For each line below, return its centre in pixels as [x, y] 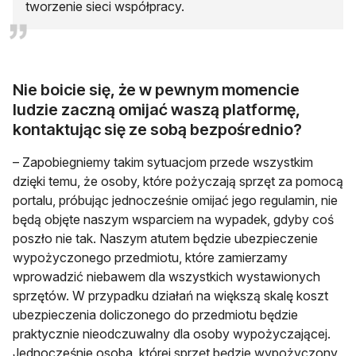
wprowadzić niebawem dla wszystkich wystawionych [166, 276]
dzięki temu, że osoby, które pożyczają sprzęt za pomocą [178, 181]
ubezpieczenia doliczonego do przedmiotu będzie [155, 314]
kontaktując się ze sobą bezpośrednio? [157, 129]
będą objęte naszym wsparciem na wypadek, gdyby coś [173, 219]
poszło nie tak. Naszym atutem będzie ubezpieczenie [165, 238]
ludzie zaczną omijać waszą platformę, [157, 109]
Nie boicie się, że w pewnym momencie [156, 89]
